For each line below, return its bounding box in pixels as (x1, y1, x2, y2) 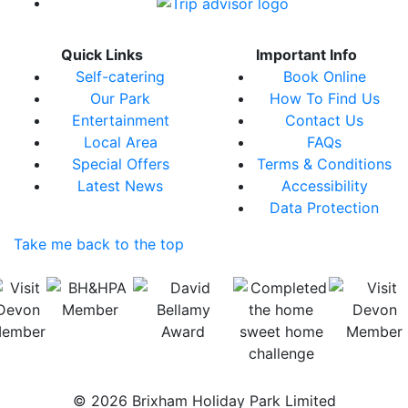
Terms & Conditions (257, 155, 392, 174)
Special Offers (71, 155, 169, 174)
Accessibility (280, 177, 368, 196)
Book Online (282, 67, 366, 87)
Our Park (90, 89, 150, 108)
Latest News (77, 177, 163, 196)
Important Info (255, 46, 357, 65)
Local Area (83, 133, 158, 152)
